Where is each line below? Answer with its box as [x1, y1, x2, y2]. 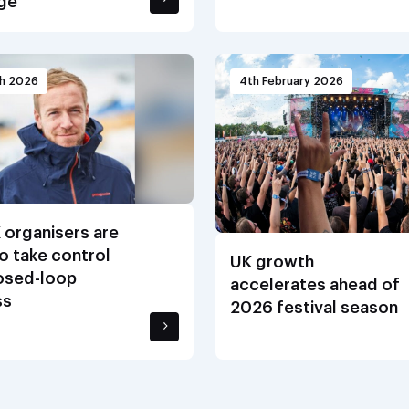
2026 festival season [230, 299, 398, 316]
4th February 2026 [239, 75, 343, 87]
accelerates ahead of [230, 276, 400, 293]
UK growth [230, 253, 314, 270]
